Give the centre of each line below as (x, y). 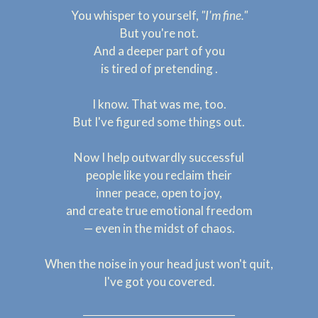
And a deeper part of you (159, 51)
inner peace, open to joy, (159, 193)
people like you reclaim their (159, 175)
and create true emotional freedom (159, 210)
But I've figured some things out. (159, 122)
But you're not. (159, 33)
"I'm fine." (224, 15)
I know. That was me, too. (159, 104)
